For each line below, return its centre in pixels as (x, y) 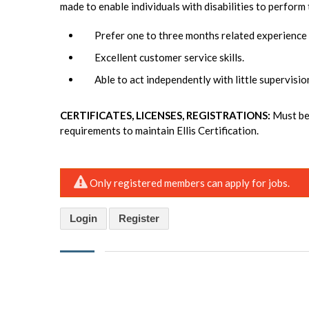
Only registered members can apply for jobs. (190, 182)
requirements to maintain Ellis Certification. (159, 130)
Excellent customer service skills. (169, 57)
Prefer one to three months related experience (201, 35)
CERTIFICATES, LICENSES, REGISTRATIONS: (166, 115)
